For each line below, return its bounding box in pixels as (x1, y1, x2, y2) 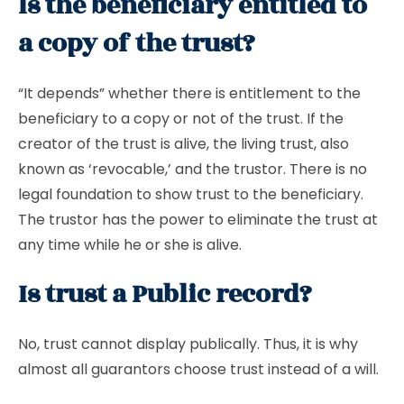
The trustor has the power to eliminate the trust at (18, 209, 378, 230)
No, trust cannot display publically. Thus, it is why (18, 334, 358, 354)
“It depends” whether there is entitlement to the (18, 83, 361, 104)
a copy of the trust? (18, 24, 255, 63)
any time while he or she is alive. (18, 234, 245, 255)
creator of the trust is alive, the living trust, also (18, 133, 349, 154)
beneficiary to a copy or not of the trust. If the (18, 108, 344, 129)
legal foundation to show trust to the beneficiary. (18, 184, 363, 205)
